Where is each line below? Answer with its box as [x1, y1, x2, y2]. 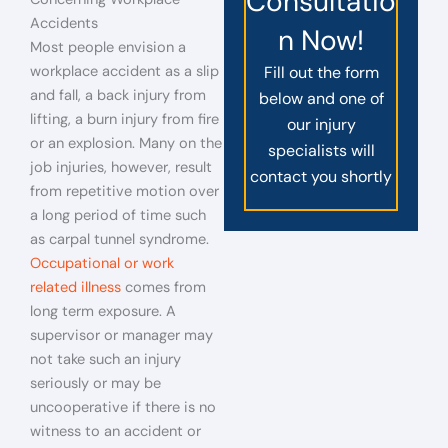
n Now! [278, 22, 364, 59]
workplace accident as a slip [30, 62, 219, 81]
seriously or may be [30, 374, 161, 393]
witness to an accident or [30, 422, 201, 441]
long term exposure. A [30, 302, 176, 321]
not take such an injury [30, 350, 181, 369]
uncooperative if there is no [30, 398, 216, 417]
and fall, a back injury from [30, 86, 206, 105]
